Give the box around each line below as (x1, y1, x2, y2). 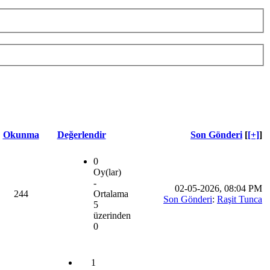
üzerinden (93, 210, 131, 221)
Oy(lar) (93, 167, 121, 178)
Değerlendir (57, 130, 106, 140)
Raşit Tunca (217, 194, 262, 205)
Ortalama (93, 189, 128, 199)
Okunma (2, 130, 39, 140)
